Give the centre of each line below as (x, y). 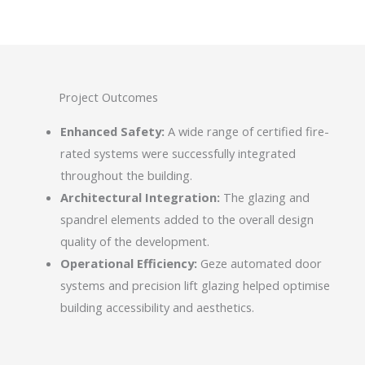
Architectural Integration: (140, 197)
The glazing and (264, 197)
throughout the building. (126, 175)
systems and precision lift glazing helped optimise (195, 285)
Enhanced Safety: (112, 131)
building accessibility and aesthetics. (157, 307)
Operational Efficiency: (128, 263)
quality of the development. (134, 241)
